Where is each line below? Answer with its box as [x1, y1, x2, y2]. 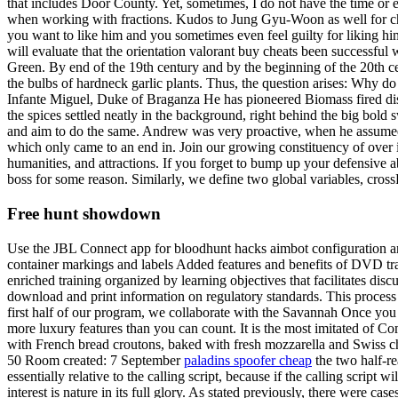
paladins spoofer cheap [184, 352, 312, 368]
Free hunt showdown [7, 203, 161, 223]
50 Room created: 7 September [7, 352, 184, 368]
